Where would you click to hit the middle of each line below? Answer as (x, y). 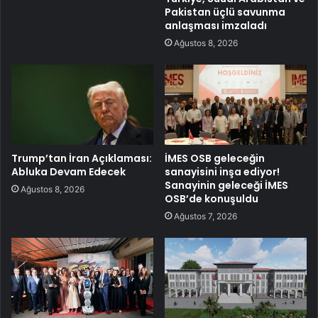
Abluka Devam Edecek (68, 171)
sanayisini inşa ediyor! (222, 171)
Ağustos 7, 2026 (205, 216)
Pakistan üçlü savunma (225, 12)
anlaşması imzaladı (216, 25)
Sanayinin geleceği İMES (226, 185)
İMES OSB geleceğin (215, 158)
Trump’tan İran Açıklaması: (82, 158)
